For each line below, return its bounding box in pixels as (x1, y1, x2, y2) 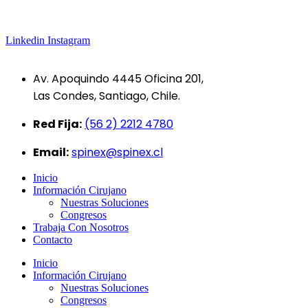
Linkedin (5, 34, 45, 46)
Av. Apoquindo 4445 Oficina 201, (33, 71, 203, 87)
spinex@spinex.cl (71, 144, 163, 160)
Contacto (33, 234, 72, 245)
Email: (33, 144, 69, 160)
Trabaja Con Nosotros (33, 221, 129, 233)
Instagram (47, 34, 90, 46)
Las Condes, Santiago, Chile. (33, 88, 180, 104)
